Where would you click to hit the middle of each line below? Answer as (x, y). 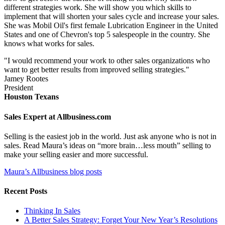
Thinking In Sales (52, 211)
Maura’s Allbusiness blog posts (53, 171)
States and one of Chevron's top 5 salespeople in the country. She (107, 35)
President (19, 88)
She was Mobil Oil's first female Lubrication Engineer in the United (111, 26)
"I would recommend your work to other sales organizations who (107, 61)
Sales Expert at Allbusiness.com (58, 117)
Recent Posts (26, 191)
